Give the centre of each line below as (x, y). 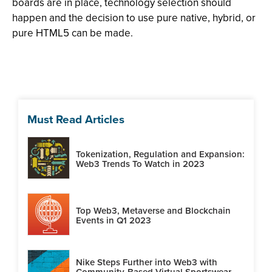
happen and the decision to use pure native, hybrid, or (134, 18)
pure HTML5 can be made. (73, 33)
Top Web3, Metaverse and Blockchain (153, 210)
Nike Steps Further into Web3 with (147, 262)
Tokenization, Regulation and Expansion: (160, 154)
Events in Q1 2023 (114, 220)
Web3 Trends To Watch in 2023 (140, 164)
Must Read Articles (76, 119)
